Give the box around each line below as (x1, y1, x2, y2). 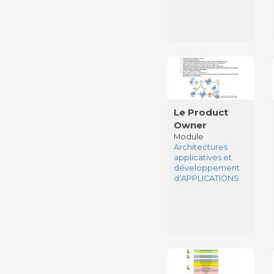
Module (173, 132, 204, 142)
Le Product (173, 106, 228, 119)
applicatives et (173, 153, 232, 163)
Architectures (173, 143, 228, 152)
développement (173, 163, 240, 173)
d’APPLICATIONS (173, 174, 239, 183)
